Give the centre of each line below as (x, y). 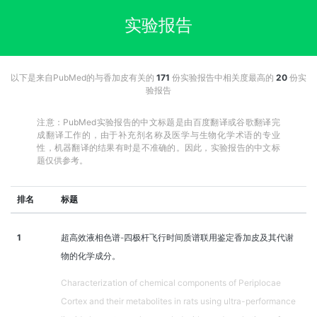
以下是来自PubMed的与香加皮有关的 (83, 78)
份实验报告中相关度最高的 (223, 78)
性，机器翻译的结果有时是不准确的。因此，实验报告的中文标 (158, 148)
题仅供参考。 (63, 161)
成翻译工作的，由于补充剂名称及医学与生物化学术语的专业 (158, 135)
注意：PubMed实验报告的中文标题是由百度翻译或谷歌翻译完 (158, 122)
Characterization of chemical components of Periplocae (171, 283)
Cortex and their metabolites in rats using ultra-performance (178, 301)
